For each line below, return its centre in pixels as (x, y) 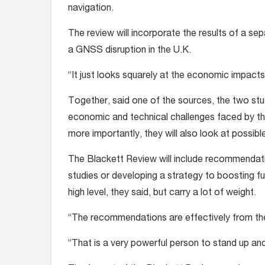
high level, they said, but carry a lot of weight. (163, 193)
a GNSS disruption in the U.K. (130, 51)
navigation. (92, 9)
